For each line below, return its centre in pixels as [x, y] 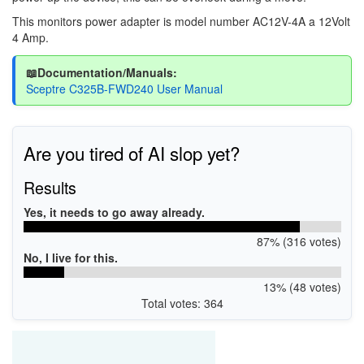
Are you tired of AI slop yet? [131, 153]
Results [50, 187]
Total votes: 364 [182, 303]
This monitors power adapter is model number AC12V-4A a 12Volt [181, 21]
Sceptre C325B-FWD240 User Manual [124, 89]
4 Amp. [30, 37]
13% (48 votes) [302, 287]
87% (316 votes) [299, 241]
